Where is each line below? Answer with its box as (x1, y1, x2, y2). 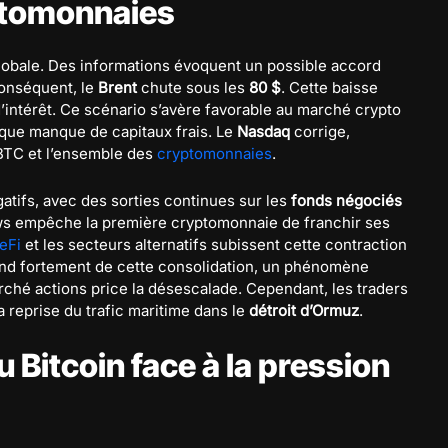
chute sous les (137, 78, 249, 97)
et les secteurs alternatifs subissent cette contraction (21, 235, 407, 254)
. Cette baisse (281, 78, 378, 97)
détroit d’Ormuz (249, 301, 359, 320)
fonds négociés (291, 191, 402, 210)
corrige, (290, 122, 350, 141)
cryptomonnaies (157, 144, 272, 163)
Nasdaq (237, 122, 290, 141)
